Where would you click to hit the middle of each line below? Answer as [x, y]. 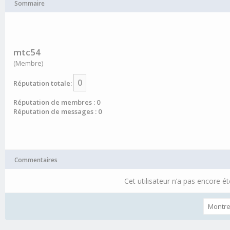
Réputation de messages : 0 [58, 111]
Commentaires [36, 160]
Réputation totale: [43, 83]
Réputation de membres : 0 [57, 102]
